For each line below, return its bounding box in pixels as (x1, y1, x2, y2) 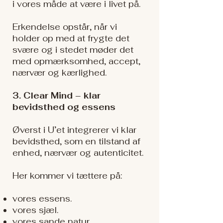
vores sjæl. (12, 205, 58, 216)
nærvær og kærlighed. (12, 67, 107, 78)
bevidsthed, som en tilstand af (12, 136, 140, 147)
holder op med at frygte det (12, 33, 129, 44)
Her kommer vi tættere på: (12, 170, 122, 181)
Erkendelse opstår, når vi (12, 21, 117, 32)
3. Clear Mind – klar (12, 90, 101, 101)
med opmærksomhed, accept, (12, 56, 140, 67)
